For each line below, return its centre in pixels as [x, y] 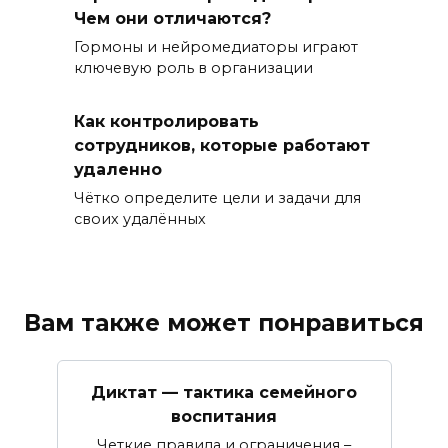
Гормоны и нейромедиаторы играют [216, 47]
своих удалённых [140, 218]
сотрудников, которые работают [222, 145]
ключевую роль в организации [193, 68]
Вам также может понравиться [224, 322]
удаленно [118, 169]
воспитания [224, 416]
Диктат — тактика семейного [224, 392]
